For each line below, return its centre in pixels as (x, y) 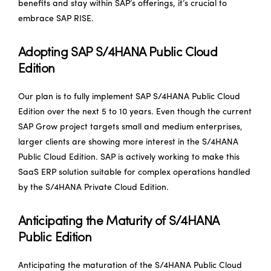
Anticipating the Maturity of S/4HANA (119, 221)
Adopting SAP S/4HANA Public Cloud (118, 53)
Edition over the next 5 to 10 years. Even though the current (135, 112)
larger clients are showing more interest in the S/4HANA (128, 142)
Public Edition (55, 238)
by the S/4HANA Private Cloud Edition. (93, 188)
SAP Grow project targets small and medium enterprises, (130, 127)
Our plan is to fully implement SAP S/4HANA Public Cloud (129, 97)
